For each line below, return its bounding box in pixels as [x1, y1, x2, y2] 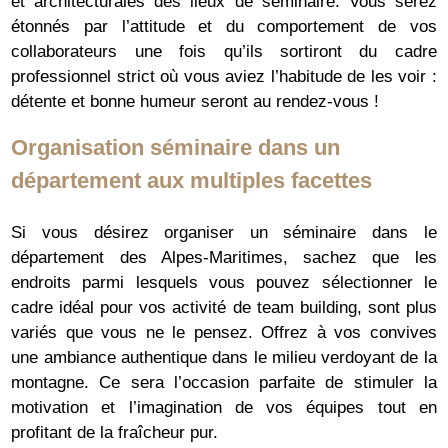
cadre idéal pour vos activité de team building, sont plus [11, 297, 437, 317]
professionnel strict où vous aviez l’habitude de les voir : [11, 67, 437, 87]
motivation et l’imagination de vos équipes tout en [11, 397, 437, 417]
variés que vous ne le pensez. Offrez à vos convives [11, 322, 437, 342]
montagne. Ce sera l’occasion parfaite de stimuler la [11, 372, 437, 392]
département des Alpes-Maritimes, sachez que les [11, 247, 437, 267]
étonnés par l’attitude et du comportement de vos [11, 17, 437, 37]
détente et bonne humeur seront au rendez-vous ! [11, 92, 380, 112]
